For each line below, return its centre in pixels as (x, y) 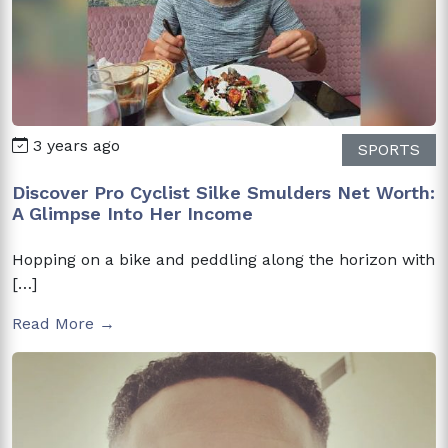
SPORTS (389, 149)
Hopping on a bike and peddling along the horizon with (223, 259)
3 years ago (74, 145)
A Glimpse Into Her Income (132, 213)
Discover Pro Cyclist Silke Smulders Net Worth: (223, 192)
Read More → (63, 323)
